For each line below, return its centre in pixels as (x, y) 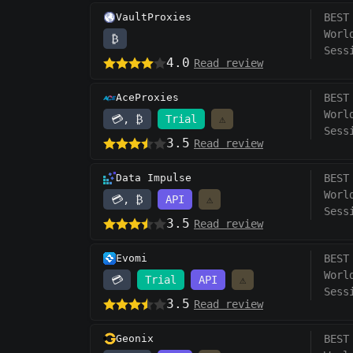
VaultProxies (154, 17)
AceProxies (147, 98)
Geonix (135, 339)
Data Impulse (154, 178)
